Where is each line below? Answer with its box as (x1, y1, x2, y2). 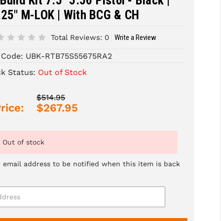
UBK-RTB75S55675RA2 (26, 51, 112, 61)
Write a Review (114, 33, 157, 42)
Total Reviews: (51, 33, 103, 42)
